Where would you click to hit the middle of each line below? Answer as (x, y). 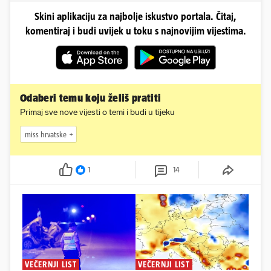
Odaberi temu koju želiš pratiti (91, 98)
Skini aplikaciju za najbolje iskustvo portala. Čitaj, (135, 17)
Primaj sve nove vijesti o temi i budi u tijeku (97, 113)
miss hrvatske (46, 134)
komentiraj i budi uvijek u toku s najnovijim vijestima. (135, 31)
